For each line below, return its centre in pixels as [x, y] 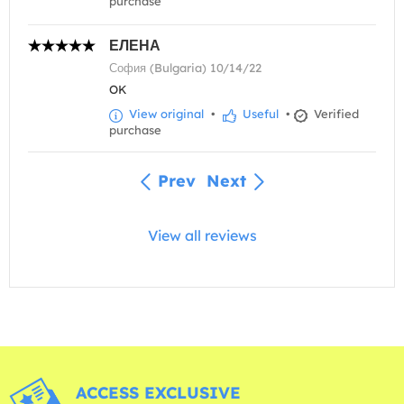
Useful [259, 114]
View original [165, 114]
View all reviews [202, 235]
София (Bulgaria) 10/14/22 [185, 68]
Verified [335, 114]
